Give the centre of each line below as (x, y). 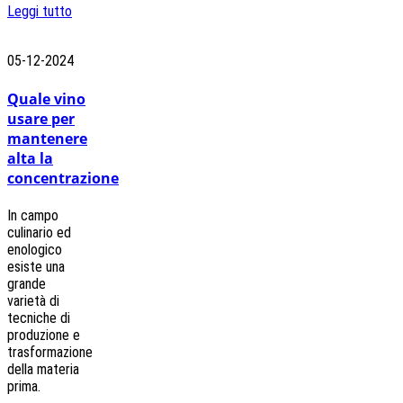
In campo (33, 215)
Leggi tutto (40, 12)
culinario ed (39, 232)
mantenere (47, 138)
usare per (41, 118)
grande (27, 283)
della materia (43, 369)
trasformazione (50, 352)
